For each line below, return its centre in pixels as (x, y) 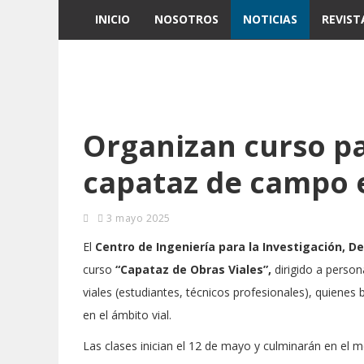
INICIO (113, 19)
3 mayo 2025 (137, 218)
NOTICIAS (270, 19)
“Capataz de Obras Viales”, (193, 269)
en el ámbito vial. (127, 315)
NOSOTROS (186, 19)
